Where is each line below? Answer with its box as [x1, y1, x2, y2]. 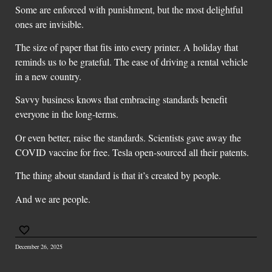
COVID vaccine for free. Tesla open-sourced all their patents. [15, 145, 249, 158]
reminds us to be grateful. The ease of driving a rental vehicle [15, 55, 248, 68]
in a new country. [15, 69, 81, 83]
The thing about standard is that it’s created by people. [15, 169, 221, 182]
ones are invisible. [15, 17, 84, 30]
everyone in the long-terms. [15, 107, 118, 121]
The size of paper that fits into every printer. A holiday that [15, 40, 238, 53]
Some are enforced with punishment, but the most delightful [15, 2, 243, 16]
